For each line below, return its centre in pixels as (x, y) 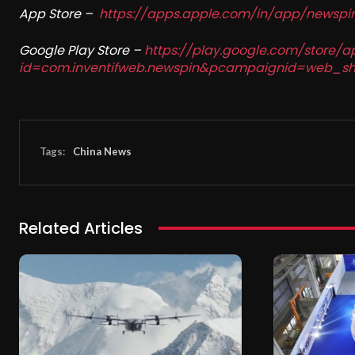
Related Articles (81, 228)
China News (102, 152)
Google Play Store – (82, 50)
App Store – (59, 13)
